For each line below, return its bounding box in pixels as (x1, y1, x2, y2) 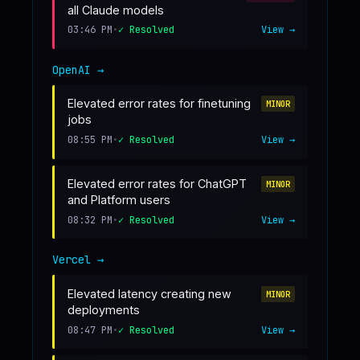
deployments (67, 302, 140, 317)
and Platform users (67, 193, 170, 207)
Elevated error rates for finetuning (67, 96, 251, 111)
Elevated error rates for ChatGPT (67, 177, 247, 191)
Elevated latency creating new (67, 286, 231, 301)
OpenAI (52, 62, 91, 77)
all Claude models (67, 2, 164, 17)
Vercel (52, 252, 91, 268)
